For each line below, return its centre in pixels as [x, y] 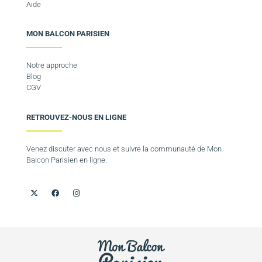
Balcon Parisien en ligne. [67, 160]
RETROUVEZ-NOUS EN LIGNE [76, 117]
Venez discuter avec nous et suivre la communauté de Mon [124, 149]
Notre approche [52, 65]
